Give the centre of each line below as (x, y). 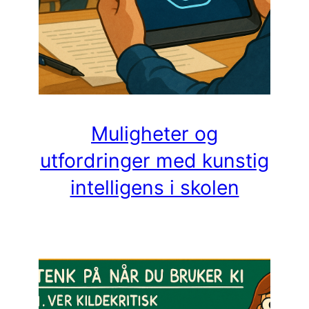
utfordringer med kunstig (154, 161)
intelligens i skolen (154, 188)
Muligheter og (154, 134)
